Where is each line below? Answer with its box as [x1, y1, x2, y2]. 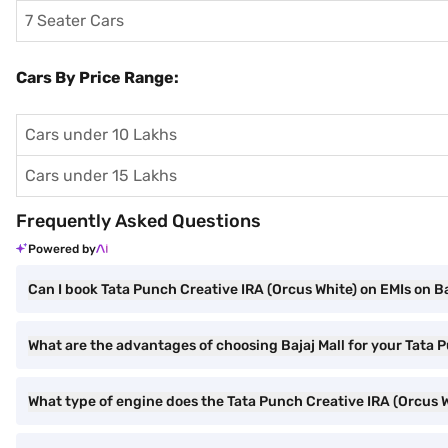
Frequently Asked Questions [16, 210, 261, 232]
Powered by [28, 242, 96, 256]
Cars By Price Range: [16, 68, 179, 87]
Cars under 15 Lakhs [25, 166, 177, 185]
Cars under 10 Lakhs [25, 125, 177, 144]
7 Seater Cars [25, 11, 124, 30]
